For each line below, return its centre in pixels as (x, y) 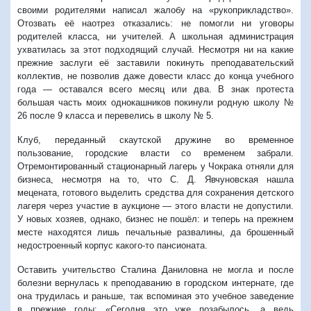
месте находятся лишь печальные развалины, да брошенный (155, 232)
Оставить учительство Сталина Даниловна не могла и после (155, 269)
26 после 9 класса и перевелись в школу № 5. (116, 115)
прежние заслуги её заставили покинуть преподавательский (155, 62)
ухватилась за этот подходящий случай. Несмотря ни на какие (155, 49)
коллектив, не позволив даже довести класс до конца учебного (155, 76)
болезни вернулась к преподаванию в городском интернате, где (155, 283)
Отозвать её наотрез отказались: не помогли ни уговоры (155, 23)
